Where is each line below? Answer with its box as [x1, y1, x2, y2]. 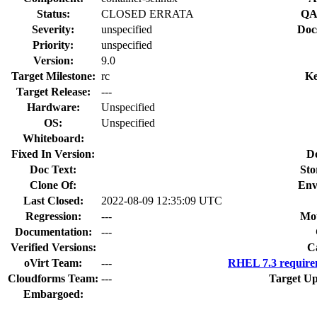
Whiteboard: [22, 132, 84, 144]
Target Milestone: [11, 69, 96, 82]
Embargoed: [23, 287, 83, 300]
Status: [36, 7, 70, 20]
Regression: [25, 209, 81, 222]
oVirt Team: [24, 256, 82, 269]
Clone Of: [30, 178, 76, 191]
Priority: [33, 38, 74, 51]
